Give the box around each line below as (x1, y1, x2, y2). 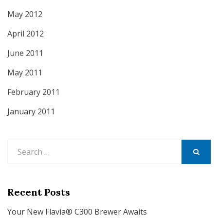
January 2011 (7, 106, 55, 117)
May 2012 (7, 9, 42, 20)
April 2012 (7, 28, 44, 39)
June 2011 (7, 48, 43, 59)
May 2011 (7, 67, 42, 78)
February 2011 (7, 87, 60, 98)
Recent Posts (7, 186, 70, 199)
